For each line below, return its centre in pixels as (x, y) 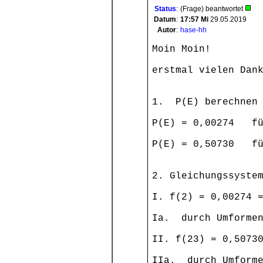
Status (165, 9)
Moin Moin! (181, 49)
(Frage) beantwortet (213, 9)
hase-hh (193, 30)
